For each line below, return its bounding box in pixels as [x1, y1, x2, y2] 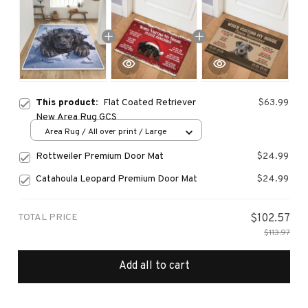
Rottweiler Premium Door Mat [36, 150, 164, 162]
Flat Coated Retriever [103, 96, 196, 109]
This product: [36, 96, 103, 109]
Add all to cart [118, 259, 190, 274]
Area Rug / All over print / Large [45, 126, 166, 138]
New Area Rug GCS [36, 111, 117, 123]
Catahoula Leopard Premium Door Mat [36, 173, 197, 185]
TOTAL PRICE [18, 211, 78, 223]
